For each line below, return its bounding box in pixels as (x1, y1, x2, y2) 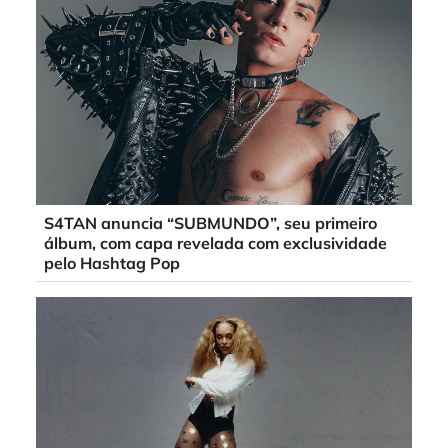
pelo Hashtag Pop (44, 253, 180, 274)
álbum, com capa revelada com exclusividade (44, 233, 387, 254)
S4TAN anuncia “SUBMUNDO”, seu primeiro (44, 213, 377, 234)
